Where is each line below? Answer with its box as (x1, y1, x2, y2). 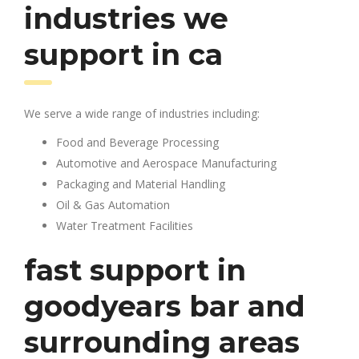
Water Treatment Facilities (56, 217, 193, 233)
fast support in (24, 252, 246, 288)
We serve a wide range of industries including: (24, 105, 260, 121)
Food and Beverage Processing (56, 134, 219, 150)
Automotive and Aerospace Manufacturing (56, 155, 276, 171)
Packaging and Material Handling (56, 175, 225, 192)
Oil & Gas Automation (56, 196, 170, 212)
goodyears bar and (24, 288, 305, 324)
